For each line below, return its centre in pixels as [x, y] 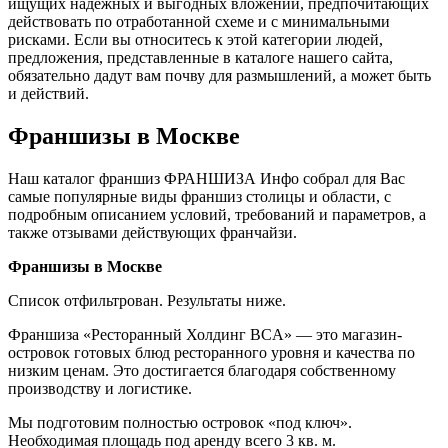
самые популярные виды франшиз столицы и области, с [199, 196]
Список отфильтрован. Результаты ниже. [147, 300]
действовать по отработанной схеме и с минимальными [199, 22]
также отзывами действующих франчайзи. [152, 232]
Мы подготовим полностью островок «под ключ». [180, 422]
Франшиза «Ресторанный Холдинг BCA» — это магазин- [205, 334]
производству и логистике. [100, 388]
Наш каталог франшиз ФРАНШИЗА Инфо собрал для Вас [206, 178]
